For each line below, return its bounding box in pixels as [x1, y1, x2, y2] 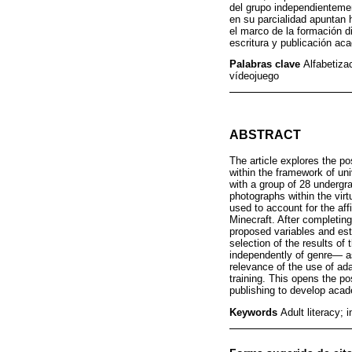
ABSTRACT [229, 128, 301, 142]
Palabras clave [229, 58, 303, 71]
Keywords [229, 306, 280, 318]
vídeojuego [229, 70, 279, 82]
